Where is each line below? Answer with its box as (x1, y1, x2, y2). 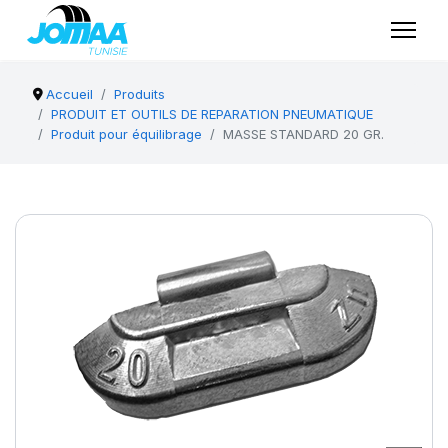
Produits (114, 86, 166, 102)
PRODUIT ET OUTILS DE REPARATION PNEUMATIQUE (51, 106, 373, 122)
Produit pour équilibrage (51, 126, 202, 142)
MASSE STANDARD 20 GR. (223, 126, 384, 142)
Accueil (46, 86, 94, 102)
